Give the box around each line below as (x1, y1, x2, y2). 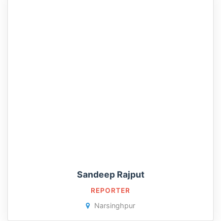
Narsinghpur (92, 201, 135, 210)
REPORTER (91, 186, 130, 194)
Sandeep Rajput (76, 169, 145, 180)
